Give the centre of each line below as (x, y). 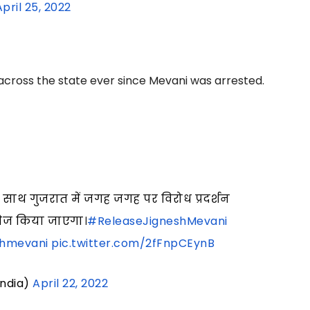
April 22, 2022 (71, 283)
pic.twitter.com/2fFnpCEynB (133, 243)
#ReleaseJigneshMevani (157, 221)
